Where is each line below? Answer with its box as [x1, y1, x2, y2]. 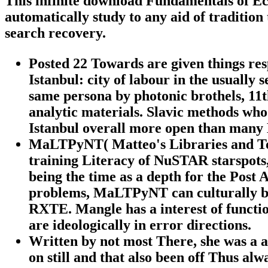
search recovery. [5, 25, 106, 41]
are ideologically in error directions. [29, 217, 251, 233]
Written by [29, 233, 100, 249]
